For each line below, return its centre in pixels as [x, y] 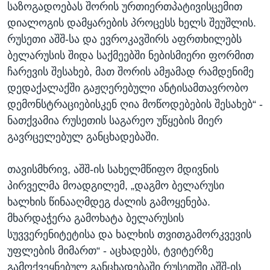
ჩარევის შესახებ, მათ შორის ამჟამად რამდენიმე [130, 71]
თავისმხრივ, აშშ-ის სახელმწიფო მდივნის [113, 169]
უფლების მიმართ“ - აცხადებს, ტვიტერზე [110, 250]
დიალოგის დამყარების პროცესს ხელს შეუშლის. [132, 23]
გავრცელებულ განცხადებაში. [83, 137]
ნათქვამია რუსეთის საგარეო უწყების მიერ [115, 120]
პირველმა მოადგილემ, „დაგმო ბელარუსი [116, 185]
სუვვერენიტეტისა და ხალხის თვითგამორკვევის [129, 234]
